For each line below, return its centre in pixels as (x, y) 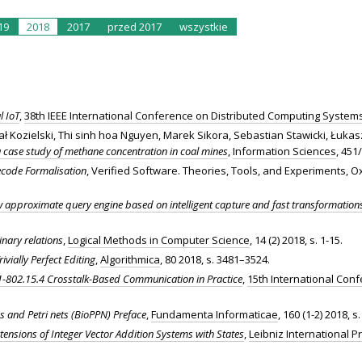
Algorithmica (130, 259)
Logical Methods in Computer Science (159, 240)
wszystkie (204, 27)
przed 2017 (135, 27)
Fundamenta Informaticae (215, 314)
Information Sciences (284, 151)
